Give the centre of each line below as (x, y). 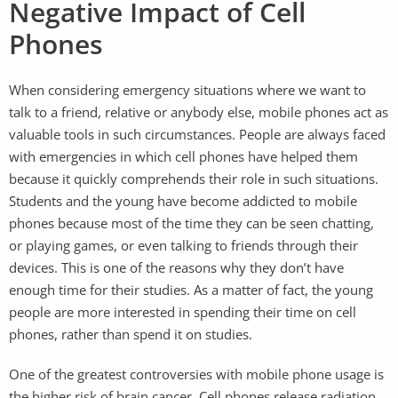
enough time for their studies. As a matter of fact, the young (191, 289)
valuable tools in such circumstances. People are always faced (197, 134)
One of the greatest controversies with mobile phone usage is (196, 374)
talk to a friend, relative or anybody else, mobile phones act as (199, 111)
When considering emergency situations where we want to (187, 89)
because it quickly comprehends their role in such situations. (194, 178)
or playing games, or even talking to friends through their (183, 245)
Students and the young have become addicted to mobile (183, 200)
